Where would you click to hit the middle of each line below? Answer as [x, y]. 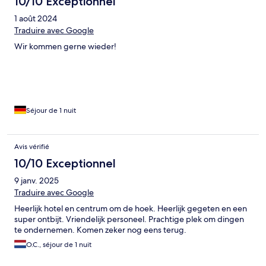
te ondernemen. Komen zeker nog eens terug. [100, 229]
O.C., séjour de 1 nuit [59, 244]
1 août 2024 [36, 18]
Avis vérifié [32, 146]
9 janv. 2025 [37, 180]
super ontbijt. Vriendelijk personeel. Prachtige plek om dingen [129, 219]
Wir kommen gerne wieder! [65, 46]
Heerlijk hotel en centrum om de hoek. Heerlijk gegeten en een [131, 208]
